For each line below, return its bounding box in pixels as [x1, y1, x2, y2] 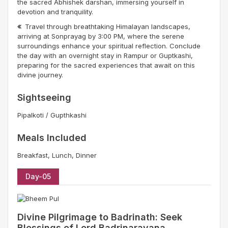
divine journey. [17, 71, 63, 79]
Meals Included [17, 132, 87, 144]
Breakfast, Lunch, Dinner [17, 151, 97, 160]
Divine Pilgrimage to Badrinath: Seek [17, 212, 182, 223]
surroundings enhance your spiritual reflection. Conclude [17, 42, 201, 50]
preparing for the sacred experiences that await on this [17, 61, 195, 70]
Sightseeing [17, 92, 71, 103]
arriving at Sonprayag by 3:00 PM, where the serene [17, 32, 184, 41]
